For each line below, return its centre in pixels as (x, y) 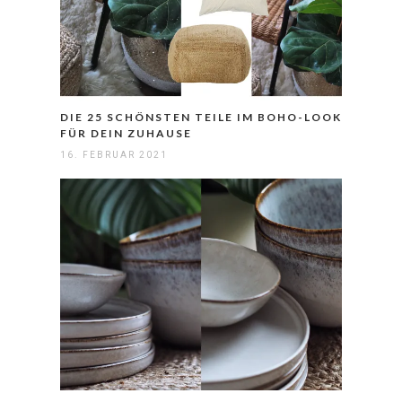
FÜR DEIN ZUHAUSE (126, 134)
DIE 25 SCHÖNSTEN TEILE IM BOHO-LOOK (201, 118)
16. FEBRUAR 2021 (114, 155)
